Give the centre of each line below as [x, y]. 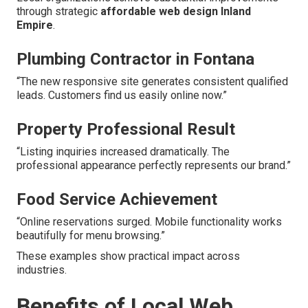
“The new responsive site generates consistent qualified [152, 82]
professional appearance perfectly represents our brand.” [154, 166]
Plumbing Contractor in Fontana [135, 59]
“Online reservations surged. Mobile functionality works [149, 222]
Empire [35, 25]
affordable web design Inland [176, 12]
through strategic [58, 12]
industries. [42, 270]
